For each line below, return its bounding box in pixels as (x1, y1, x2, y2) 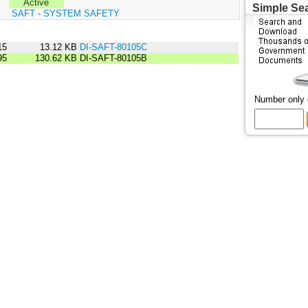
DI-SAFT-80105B (76, 53, 147, 64)
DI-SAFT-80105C (79, 42, 147, 53)
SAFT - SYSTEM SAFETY (11, 8, 120, 19)
